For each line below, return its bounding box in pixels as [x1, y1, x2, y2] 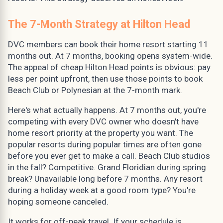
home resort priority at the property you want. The [8, 127, 193, 138]
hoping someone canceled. [8, 196, 109, 207]
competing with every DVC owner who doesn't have [8, 116, 199, 126]
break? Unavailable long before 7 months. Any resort [8, 173, 203, 184]
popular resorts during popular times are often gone [8, 139, 202, 149]
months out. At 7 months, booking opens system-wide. [8, 50, 213, 61]
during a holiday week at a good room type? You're [8, 185, 196, 195]
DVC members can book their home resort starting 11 [8, 39, 209, 49]
